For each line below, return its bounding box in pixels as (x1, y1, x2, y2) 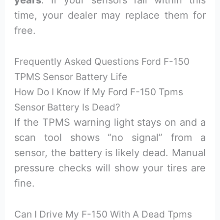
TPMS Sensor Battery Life (14, 71, 128, 83)
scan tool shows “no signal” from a (14, 132, 206, 144)
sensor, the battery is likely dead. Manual (14, 147, 206, 159)
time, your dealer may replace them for (14, 9, 206, 22)
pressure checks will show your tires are (14, 162, 206, 174)
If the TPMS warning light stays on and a (14, 116, 206, 129)
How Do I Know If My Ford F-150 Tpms (14, 86, 184, 98)
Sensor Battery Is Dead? (14, 101, 121, 113)
